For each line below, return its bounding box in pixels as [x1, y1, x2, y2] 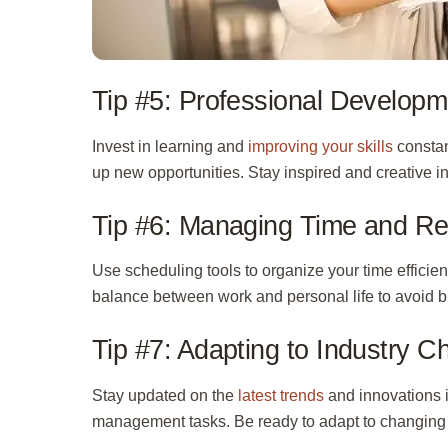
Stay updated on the [92, 386, 238, 404]
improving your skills [248, 138, 393, 156]
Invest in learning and [92, 138, 248, 156]
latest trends [238, 386, 324, 404]
